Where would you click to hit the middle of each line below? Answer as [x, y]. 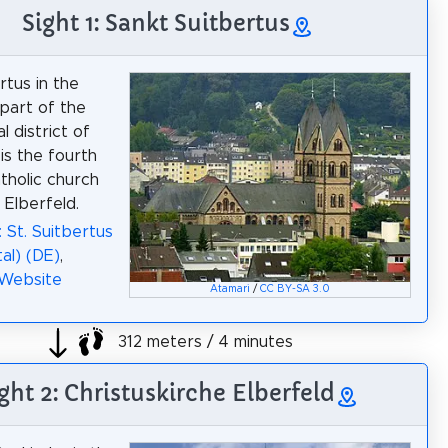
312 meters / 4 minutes [203, 342]
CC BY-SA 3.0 [295, 289]
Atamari [230, 289]
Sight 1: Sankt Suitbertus [156, 22]
